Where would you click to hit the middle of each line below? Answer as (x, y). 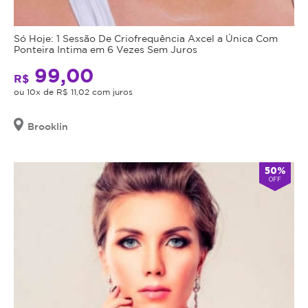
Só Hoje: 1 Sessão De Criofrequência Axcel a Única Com (146, 38)
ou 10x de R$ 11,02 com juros (73, 91)
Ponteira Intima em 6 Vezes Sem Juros (106, 49)
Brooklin (48, 126)
